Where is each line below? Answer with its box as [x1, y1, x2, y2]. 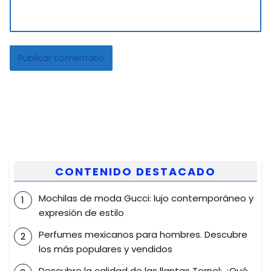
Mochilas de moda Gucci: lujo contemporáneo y [38, 192, 253, 205]
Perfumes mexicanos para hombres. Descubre [38, 228, 247, 241]
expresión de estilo [38, 206, 124, 220]
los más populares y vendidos [38, 243, 172, 256]
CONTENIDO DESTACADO [55, 163, 216, 179]
